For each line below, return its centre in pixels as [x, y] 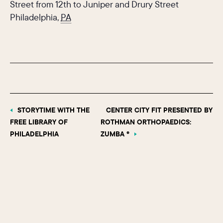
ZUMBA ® [116, 134]
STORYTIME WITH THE [53, 110]
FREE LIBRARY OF [39, 122]
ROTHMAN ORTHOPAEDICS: [146, 122]
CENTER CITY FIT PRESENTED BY [159, 110]
